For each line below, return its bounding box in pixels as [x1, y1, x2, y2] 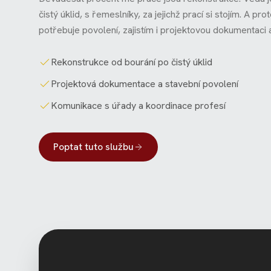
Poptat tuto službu [53, 140, 134, 153]
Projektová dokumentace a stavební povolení [51, 77, 238, 90]
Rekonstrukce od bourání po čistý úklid [51, 55, 212, 68]
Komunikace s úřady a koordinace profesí [51, 99, 226, 112]
